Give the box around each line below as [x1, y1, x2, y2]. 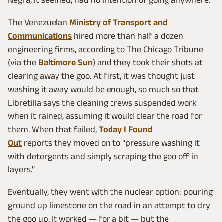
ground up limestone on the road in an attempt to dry [8, 200, 210, 210]
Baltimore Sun [36, 57, 93, 67]
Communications [8, 30, 72, 41]
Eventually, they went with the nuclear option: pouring [8, 186, 213, 197]
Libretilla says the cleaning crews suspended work [8, 97, 197, 108]
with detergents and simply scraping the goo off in [8, 151, 198, 161]
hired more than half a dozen [72, 30, 183, 41]
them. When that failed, [8, 124, 99, 134]
